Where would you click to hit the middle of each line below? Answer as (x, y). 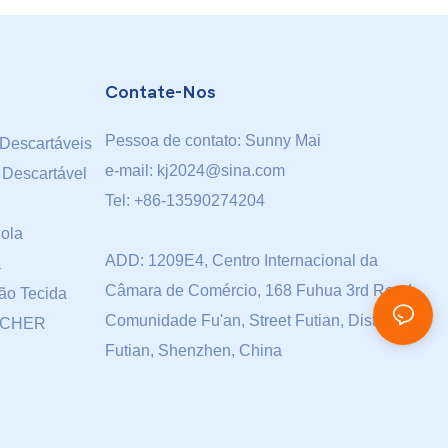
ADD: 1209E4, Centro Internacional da (241, 260)
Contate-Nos (160, 92)
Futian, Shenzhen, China (193, 350)
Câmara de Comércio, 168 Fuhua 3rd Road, (260, 290)
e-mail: (130, 170)
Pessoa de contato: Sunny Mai (212, 140)
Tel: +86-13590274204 (184, 200)
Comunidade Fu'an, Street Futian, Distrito (251, 320)
